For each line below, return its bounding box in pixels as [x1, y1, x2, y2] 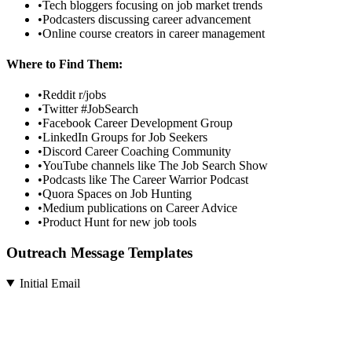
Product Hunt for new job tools [42, 215, 196, 229]
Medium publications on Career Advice [42, 201, 237, 215]
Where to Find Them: [6, 57, 123, 71]
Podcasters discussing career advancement [42, 12, 251, 26]
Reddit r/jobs [42, 88, 106, 102]
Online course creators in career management [42, 26, 265, 40]
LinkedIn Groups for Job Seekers [42, 130, 207, 145]
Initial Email [19, 276, 80, 290]
